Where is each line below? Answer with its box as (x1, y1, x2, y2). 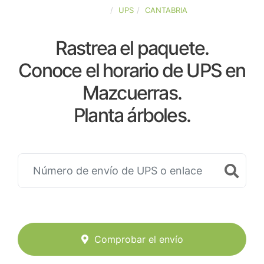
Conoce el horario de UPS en (18, 59, 246, 82)
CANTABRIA (144, 5, 187, 15)
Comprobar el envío (94, 233, 183, 246)
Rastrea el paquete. (55, 37, 209, 60)
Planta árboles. (74, 104, 190, 127)
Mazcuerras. (82, 81, 182, 104)
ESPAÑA (77, 5, 107, 15)
